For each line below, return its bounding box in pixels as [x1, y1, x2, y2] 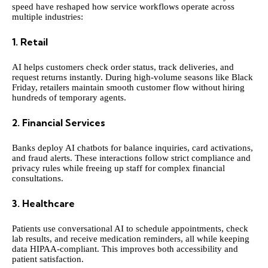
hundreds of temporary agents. [12, 92, 126, 102]
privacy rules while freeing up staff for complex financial [12, 163, 225, 173]
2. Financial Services [12, 117, 105, 129]
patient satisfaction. [12, 254, 84, 264]
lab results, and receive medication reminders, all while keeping [12, 233, 249, 243]
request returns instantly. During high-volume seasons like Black [12, 72, 253, 82]
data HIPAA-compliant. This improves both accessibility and [12, 243, 238, 254]
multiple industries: [12, 11, 83, 22]
